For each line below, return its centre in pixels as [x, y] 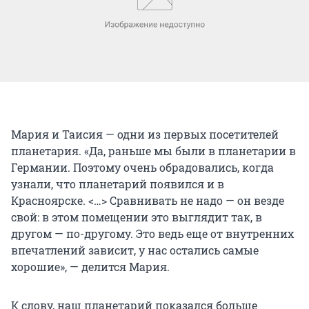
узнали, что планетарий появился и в [118, 183]
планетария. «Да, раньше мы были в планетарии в [153, 150]
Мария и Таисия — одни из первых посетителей [145, 134]
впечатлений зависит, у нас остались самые [135, 250]
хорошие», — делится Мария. [90, 266]
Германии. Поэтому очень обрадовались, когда [142, 167]
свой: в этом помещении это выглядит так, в [137, 217]
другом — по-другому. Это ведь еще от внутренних [152, 233]
